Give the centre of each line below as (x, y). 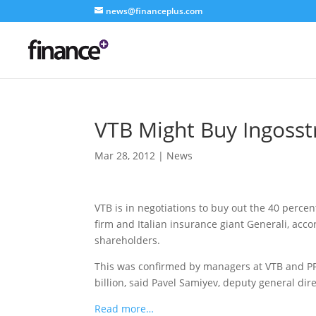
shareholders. (128, 240)
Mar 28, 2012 (125, 156)
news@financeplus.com (154, 11)
